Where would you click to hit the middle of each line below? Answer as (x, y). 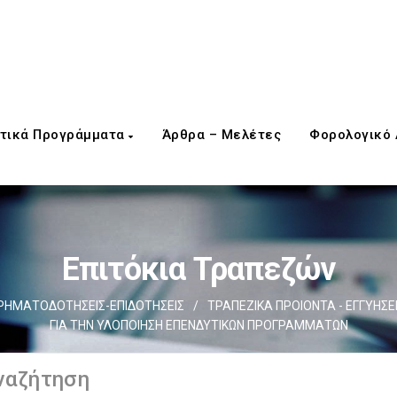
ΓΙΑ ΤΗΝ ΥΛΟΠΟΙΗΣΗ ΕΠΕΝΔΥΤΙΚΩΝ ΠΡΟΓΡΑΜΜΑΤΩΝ (198, 325)
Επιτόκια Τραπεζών (198, 269)
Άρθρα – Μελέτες (221, 135)
